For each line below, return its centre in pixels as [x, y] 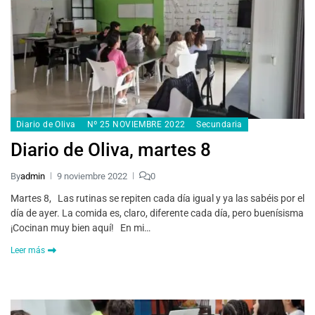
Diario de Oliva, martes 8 [111, 149]
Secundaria [219, 124]
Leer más [28, 250]
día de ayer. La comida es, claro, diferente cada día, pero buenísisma [157, 213]
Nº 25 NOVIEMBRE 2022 [136, 124]
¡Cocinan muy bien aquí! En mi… [81, 227]
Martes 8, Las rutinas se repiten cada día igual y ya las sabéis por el [157, 198]
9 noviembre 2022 [92, 176]
